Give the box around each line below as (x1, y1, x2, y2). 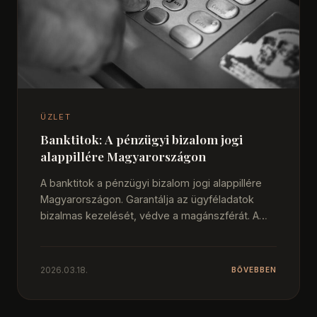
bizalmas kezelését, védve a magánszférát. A (40, 209, 259, 221)
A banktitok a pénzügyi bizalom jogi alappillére (40, 176, 262, 189)
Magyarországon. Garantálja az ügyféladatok (40, 192, 254, 205)
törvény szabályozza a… (40, 225, 157, 238)
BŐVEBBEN (231, 265, 277, 275)
